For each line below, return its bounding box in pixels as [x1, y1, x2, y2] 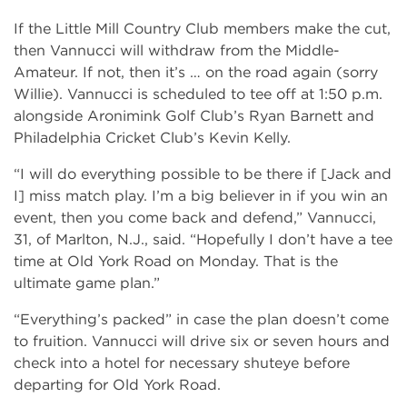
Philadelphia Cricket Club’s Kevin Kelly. [14, 128, 295, 146]
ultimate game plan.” [14, 273, 160, 292]
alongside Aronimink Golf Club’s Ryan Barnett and [14, 106, 374, 124]
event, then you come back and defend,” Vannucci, [14, 208, 376, 226]
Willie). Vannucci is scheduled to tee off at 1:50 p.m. [14, 84, 382, 103]
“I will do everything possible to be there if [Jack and [14, 164, 392, 183]
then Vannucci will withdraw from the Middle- [14, 41, 340, 59]
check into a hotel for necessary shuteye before [14, 353, 350, 372]
